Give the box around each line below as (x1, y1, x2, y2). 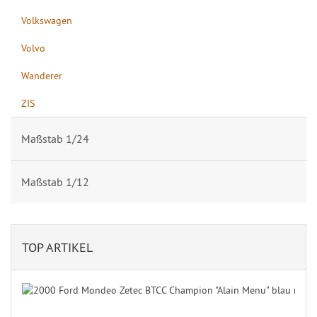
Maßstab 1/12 (21, 175, 89, 189)
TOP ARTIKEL (22, 239, 93, 255)
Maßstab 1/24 (21, 132, 89, 146)
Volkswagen (21, 13, 72, 27)
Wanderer (21, 69, 62, 82)
